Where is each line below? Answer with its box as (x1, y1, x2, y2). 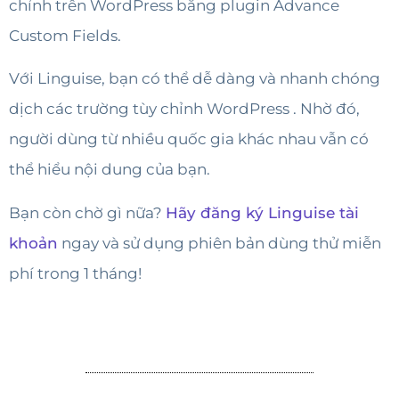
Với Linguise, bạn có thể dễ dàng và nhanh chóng (9, 69, 380, 88)
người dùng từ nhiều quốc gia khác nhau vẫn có (9, 130, 369, 149)
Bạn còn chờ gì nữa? (9, 203, 166, 222)
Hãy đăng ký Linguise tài (166, 203, 359, 222)
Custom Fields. (9, 27, 121, 45)
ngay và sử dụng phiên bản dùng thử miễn (58, 233, 381, 252)
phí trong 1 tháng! (9, 264, 142, 282)
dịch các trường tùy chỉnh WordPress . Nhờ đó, (9, 100, 360, 118)
